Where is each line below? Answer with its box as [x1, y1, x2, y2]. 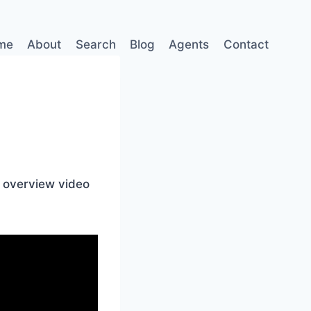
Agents [169, 37, 210, 51]
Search [75, 37, 116, 51]
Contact [223, 37, 269, 51]
